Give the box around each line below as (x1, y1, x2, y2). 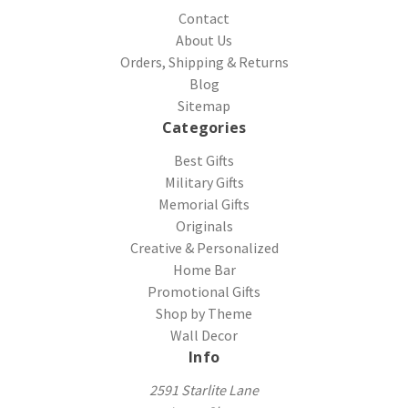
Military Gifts (164, 172, 244, 191)
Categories (161, 117, 247, 138)
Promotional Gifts (148, 281, 260, 301)
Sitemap (178, 96, 230, 115)
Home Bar (172, 260, 236, 279)
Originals (175, 216, 233, 235)
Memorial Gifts (158, 194, 250, 213)
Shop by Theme (156, 303, 252, 322)
